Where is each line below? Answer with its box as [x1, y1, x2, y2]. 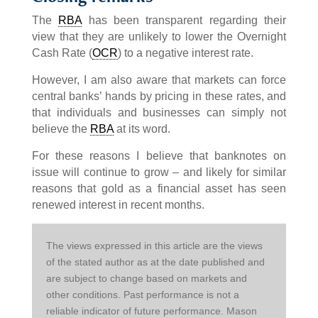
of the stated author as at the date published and [45, 256, 268, 268]
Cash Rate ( [31, 47, 92, 60]
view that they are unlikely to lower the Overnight [31, 31, 287, 43]
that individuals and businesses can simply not [31, 106, 287, 119]
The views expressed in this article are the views [45, 240, 265, 252]
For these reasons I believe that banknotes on [31, 150, 287, 163]
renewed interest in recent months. [31, 199, 204, 212]
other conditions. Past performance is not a [45, 289, 242, 301]
